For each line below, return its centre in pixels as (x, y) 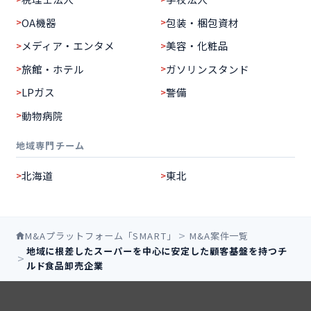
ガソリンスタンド (207, 69)
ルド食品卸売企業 (65, 266)
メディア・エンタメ (68, 45)
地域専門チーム (50, 145)
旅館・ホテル (53, 69)
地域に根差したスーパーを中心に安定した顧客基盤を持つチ (157, 251)
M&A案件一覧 (219, 235)
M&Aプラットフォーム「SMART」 (100, 235)
